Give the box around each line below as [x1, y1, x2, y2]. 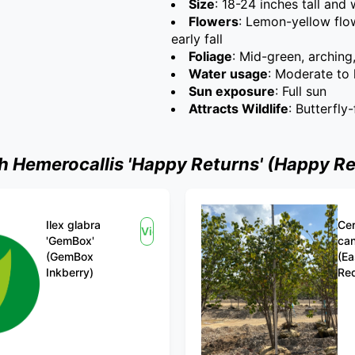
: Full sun [275, 83, 326, 99]
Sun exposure [189, 83, 275, 99]
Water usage [189, 66, 268, 82]
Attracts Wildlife [189, 101, 288, 116]
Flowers [189, 13, 239, 29]
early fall [171, 31, 223, 47]
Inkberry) [46, 265, 94, 279]
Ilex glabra [46, 218, 101, 231]
